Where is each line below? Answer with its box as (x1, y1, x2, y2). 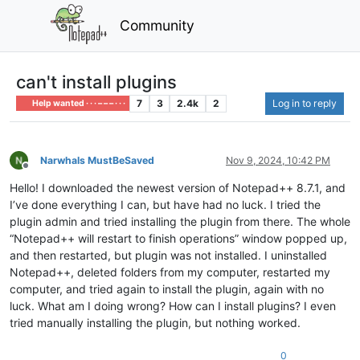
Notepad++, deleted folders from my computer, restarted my (10, 264, 330, 279)
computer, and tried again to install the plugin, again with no (10, 281, 324, 296)
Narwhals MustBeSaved (40, 153, 154, 166)
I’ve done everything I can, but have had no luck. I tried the (10, 197, 321, 211)
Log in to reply (272, 96, 337, 109)
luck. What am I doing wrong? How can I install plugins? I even (10, 298, 336, 313)
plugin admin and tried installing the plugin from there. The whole (10, 214, 350, 228)
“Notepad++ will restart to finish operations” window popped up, (10, 231, 347, 245)
